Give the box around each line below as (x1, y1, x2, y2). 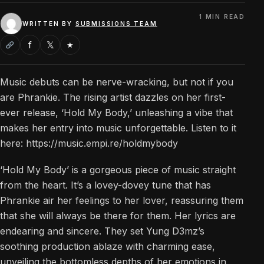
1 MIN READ (199, 13, 245, 21)
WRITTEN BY (22, 19, 75, 27)
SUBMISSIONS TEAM (75, 19, 157, 27)
